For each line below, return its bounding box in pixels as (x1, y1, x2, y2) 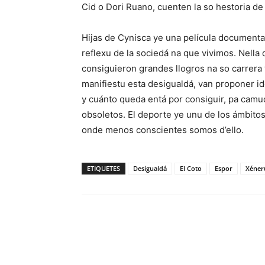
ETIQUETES (87, 164, 120, 173)
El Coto (180, 164, 202, 173)
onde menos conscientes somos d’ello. (82, 124, 244, 135)
